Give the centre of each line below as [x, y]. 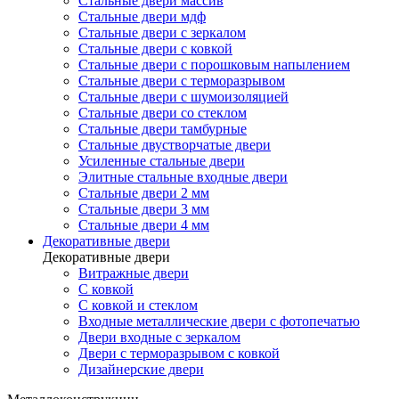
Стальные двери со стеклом [163, 113]
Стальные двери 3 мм [144, 209]
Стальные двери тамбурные [163, 129]
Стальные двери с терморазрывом [182, 81]
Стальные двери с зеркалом [162, 33]
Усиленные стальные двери [162, 161]
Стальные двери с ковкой [155, 49]
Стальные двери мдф [142, 17]
